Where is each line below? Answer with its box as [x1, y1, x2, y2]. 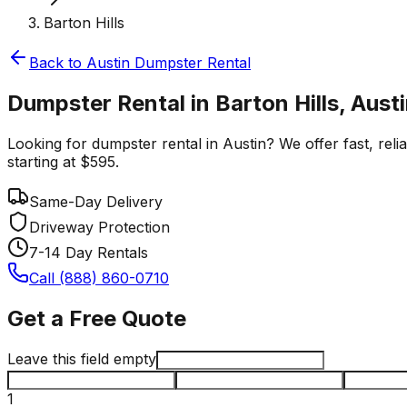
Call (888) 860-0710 [29, 268, 169, 287]
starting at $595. [7, 152, 119, 171]
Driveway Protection [29, 217, 170, 236]
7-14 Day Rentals [29, 243, 148, 262]
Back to [29, 54, 86, 72]
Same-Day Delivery [29, 192, 163, 211]
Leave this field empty [7, 349, 156, 368]
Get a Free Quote [7, 304, 186, 332]
